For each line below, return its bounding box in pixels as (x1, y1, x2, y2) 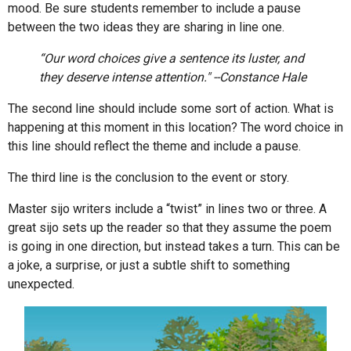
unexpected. (8, 277, 74, 292)
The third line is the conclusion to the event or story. (8, 170, 289, 186)
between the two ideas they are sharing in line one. (8, 20, 284, 35)
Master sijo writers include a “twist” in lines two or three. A (8, 201, 327, 217)
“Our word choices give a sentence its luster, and (39, 51, 304, 67)
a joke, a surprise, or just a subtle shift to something (8, 258, 290, 273)
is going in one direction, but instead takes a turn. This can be (8, 239, 340, 255)
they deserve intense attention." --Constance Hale (39, 70, 306, 85)
